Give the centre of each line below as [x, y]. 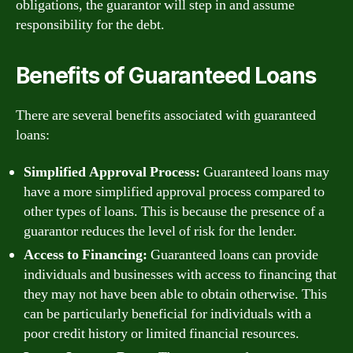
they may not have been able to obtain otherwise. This [175, 294]
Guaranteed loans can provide [233, 255]
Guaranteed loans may [265, 172]
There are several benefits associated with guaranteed [166, 115]
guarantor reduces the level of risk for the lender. [160, 231]
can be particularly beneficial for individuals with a [167, 314]
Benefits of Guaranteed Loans [166, 75]
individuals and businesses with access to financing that [180, 275]
